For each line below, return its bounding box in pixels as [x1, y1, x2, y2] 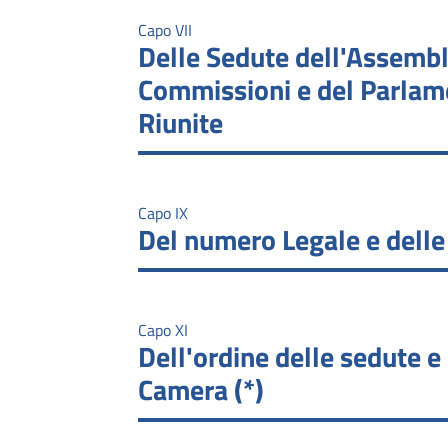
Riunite [138, 100, 223, 144]
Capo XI [138, 317, 188, 342]
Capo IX [138, 200, 188, 225]
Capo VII [138, 17, 192, 42]
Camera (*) [138, 367, 264, 411]
